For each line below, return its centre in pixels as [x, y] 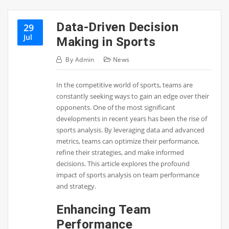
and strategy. [76, 186]
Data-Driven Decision [118, 27]
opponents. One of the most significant [116, 108]
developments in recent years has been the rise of [132, 119]
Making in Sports [106, 41]
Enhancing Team [104, 210]
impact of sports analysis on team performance [128, 175]
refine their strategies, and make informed [120, 153]
